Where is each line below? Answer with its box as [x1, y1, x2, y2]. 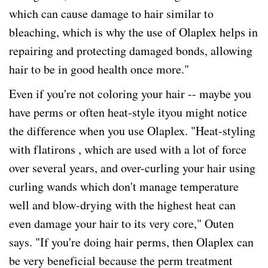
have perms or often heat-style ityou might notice [9, 104, 247, 120]
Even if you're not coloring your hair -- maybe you [9, 86, 251, 102]
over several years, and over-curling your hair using [9, 160, 255, 176]
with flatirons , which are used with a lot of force [9, 141, 246, 157]
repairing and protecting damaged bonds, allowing [9, 42, 252, 59]
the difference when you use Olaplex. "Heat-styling [9, 123, 255, 139]
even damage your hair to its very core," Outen [9, 215, 234, 232]
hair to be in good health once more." [9, 61, 189, 77]
